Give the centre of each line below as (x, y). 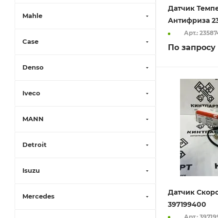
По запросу (192, 48)
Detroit (35, 145)
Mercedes (38, 196)
